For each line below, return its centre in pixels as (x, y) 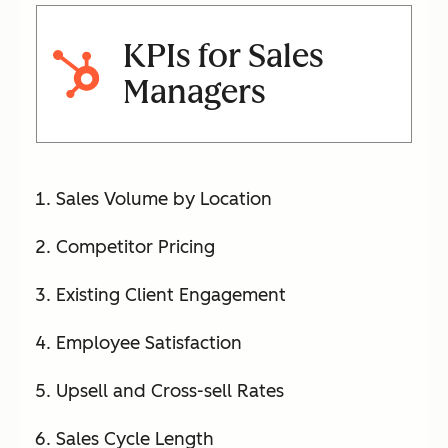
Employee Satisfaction (149, 343)
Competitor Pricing (135, 247)
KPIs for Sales (223, 56)
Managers (194, 92)
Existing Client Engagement (171, 295)
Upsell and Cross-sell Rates (170, 391)
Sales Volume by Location (164, 199)
